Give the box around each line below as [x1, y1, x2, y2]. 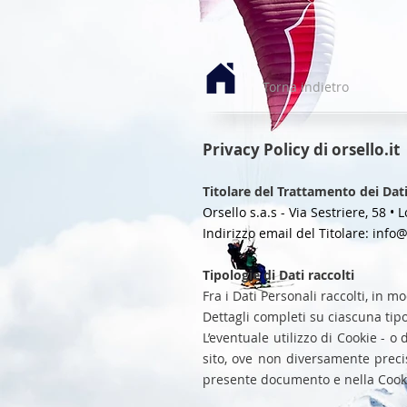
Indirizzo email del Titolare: [203, 224, 372, 242]
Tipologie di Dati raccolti [203, 266, 354, 283]
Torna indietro [263, 78, 349, 95]
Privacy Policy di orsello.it [203, 139, 400, 160]
